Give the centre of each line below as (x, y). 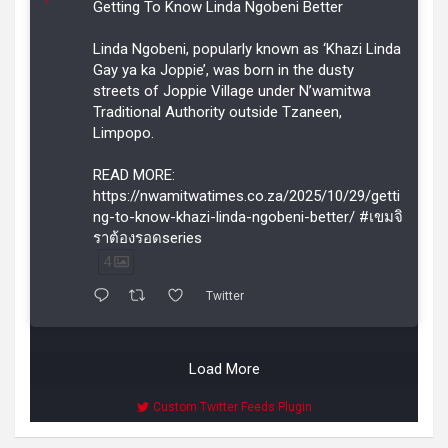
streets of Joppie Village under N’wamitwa (232, 91)
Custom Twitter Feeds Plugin (232, 407)
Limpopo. (123, 133)
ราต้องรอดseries (147, 238)
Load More (224, 369)
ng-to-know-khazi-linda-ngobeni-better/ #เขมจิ (248, 217)
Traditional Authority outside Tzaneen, (217, 112)
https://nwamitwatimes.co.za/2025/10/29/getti (246, 196)
